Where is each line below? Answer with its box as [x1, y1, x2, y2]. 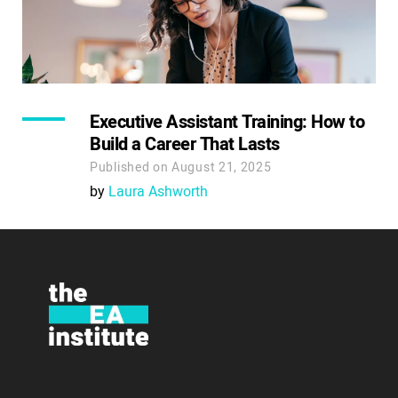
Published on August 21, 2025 [90, 157, 272, 177]
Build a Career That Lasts [90, 131, 280, 157]
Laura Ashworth [108, 180, 208, 203]
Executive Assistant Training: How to [90, 108, 364, 135]
